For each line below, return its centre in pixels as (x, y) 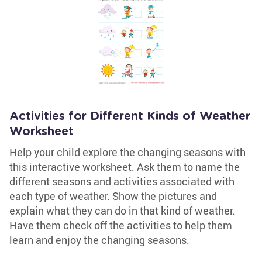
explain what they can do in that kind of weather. (122, 211)
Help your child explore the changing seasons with (127, 152)
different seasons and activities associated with (122, 181)
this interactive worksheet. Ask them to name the (125, 167)
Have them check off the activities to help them (121, 225)
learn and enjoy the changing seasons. (99, 240)
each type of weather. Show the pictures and (113, 196)
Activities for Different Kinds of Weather (130, 116)
